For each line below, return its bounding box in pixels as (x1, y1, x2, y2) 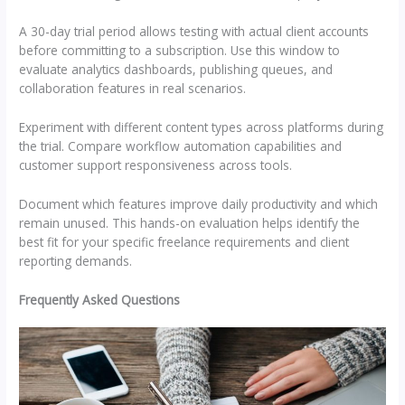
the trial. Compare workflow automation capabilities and (19, 137, 343, 155)
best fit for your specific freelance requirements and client (19, 232, 350, 250)
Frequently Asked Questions (19, 290, 181, 308)
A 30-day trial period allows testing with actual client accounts (19, 23, 370, 41)
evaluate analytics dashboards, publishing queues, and (19, 61, 334, 79)
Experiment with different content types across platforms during (19, 118, 384, 137)
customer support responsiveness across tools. (19, 156, 293, 174)
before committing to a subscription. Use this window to (19, 42, 341, 60)
